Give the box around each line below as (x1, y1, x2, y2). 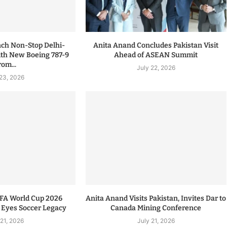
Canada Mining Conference (110, 204, 202, 213)
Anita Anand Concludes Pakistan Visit (93, 41, 219, 50)
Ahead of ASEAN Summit (114, 50, 198, 59)
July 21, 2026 (137, 217, 175, 225)
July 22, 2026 (136, 63, 175, 71)
